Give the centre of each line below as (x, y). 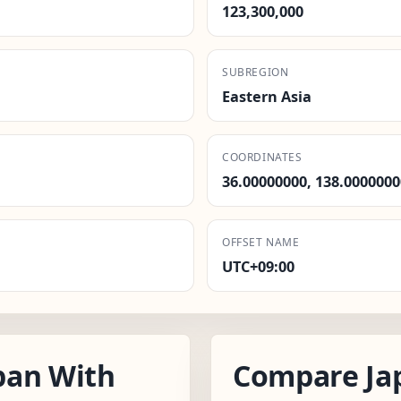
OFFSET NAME (261, 242)
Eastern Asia (267, 96)
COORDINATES (262, 157)
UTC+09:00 (258, 266)
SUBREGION (256, 72)
